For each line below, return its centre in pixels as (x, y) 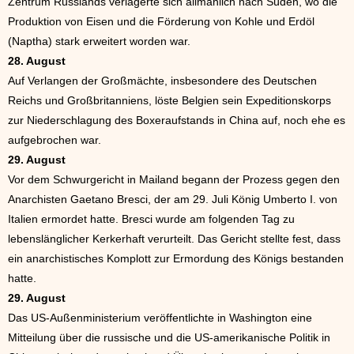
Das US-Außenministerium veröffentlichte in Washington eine (160, 318)
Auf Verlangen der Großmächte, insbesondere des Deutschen (162, 81)
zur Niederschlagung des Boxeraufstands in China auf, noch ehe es (177, 121)
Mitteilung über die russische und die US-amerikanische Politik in (169, 338)
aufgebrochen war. (55, 140)
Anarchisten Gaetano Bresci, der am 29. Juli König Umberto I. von (173, 200)
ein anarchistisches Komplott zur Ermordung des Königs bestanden (176, 259)
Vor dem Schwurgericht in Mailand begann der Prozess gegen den (174, 180)
